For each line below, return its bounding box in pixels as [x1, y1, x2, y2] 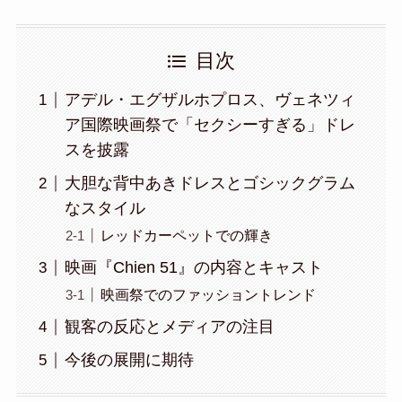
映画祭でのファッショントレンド [100, 286, 316, 303]
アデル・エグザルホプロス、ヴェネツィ [64, 91, 355, 109]
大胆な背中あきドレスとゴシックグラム [64, 174, 355, 193]
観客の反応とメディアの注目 [64, 318, 275, 336]
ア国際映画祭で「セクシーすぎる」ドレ [64, 116, 355, 135]
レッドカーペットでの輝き [100, 227, 273, 244]
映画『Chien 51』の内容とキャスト [64, 258, 323, 277]
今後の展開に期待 [64, 351, 194, 370]
